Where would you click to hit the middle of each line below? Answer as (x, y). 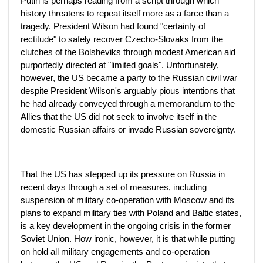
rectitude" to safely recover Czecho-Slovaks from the (122, 39)
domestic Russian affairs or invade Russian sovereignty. (128, 129)
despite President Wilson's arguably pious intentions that (128, 91)
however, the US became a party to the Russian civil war (129, 78)
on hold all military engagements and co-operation (115, 252)
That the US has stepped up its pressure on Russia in (123, 174)
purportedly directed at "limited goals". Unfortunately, (120, 65)
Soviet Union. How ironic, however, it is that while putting (128, 239)
